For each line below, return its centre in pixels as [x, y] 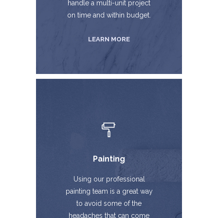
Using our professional [109, 179]
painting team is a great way [109, 191]
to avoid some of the [109, 203]
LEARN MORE [109, 39]
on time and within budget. [109, 15]
